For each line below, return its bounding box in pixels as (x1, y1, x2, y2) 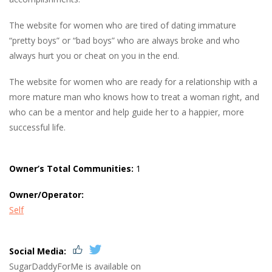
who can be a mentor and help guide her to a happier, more (9, 106, 244, 118)
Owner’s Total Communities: (9, 163, 134, 175)
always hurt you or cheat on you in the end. (9, 50, 179, 62)
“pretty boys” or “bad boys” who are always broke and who (9, 35, 240, 47)
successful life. (9, 121, 66, 134)
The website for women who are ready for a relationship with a (9, 76, 257, 88)
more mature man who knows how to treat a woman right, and (9, 91, 259, 103)
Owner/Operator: (9, 189, 84, 201)
